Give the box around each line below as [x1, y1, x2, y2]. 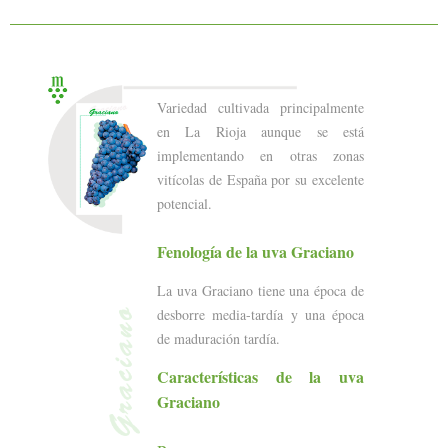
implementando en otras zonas [157, 145, 364, 165]
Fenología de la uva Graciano [157, 239, 354, 263]
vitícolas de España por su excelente [157, 169, 364, 189]
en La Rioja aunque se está [157, 121, 364, 141]
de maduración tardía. [157, 328, 280, 348]
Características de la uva [157, 364, 364, 388]
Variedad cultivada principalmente [157, 97, 364, 117]
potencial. [157, 193, 212, 213]
